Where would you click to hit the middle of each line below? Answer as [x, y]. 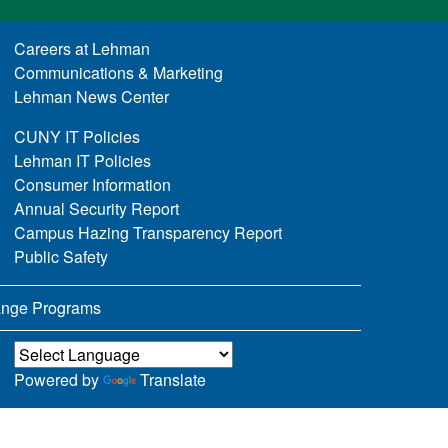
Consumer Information [92, 184]
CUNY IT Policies [76, 136]
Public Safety [60, 256]
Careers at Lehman [81, 48]
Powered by [58, 379]
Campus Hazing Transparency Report [147, 232]
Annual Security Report [96, 208]
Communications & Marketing [118, 72]
